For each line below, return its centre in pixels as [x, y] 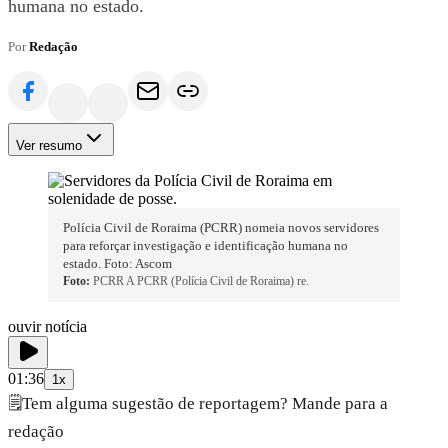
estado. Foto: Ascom [118, 264]
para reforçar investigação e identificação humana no [206, 246]
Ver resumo [49, 146]
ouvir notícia [47, 326]
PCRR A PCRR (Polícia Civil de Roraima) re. [201, 281]
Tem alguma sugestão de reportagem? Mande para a [205, 403]
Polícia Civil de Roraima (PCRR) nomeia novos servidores [221, 228]
